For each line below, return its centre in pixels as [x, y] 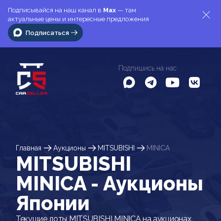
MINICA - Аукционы [110, 183]
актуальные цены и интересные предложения [78, 19]
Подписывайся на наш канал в [55, 10]
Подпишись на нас [147, 68]
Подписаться [47, 33]
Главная [29, 148]
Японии [53, 203]
